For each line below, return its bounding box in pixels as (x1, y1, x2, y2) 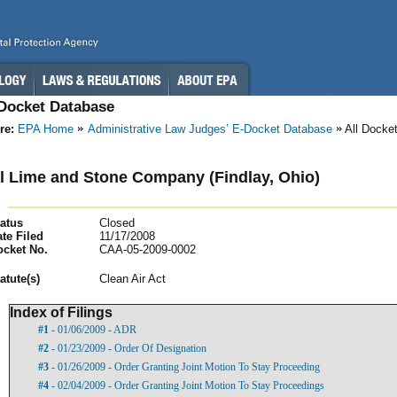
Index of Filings (10, 304, 113, 320)
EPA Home (18, 122, 74, 136)
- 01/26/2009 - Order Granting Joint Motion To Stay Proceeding (49, 360, 320, 373)
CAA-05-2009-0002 (99, 242, 196, 256)
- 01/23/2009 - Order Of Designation (49, 341, 206, 354)
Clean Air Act (99, 271, 166, 285)
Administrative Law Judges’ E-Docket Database (88, 122, 332, 136)
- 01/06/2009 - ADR (49, 323, 136, 336)
